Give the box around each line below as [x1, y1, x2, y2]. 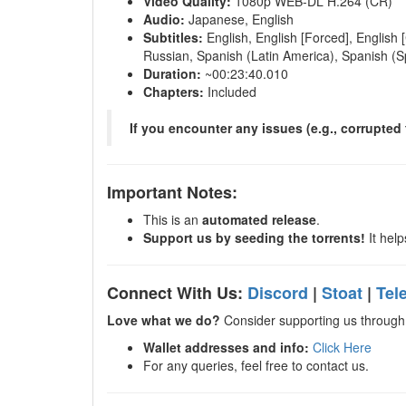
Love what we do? [107, 311, 220, 329]
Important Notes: [107, 180, 237, 204]
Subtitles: [143, 28, 203, 46]
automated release [202, 210, 316, 228]
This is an [143, 210, 202, 228]
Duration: [143, 64, 201, 82]
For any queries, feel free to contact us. [143, 356, 369, 374]
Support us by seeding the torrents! [143, 228, 365, 246]
